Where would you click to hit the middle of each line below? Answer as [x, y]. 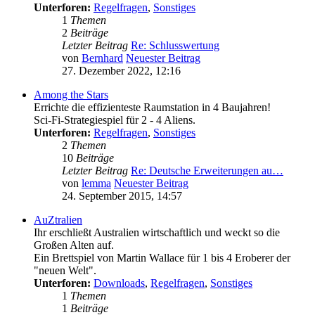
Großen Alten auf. [74, 245]
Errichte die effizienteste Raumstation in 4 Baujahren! [152, 108]
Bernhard [102, 58]
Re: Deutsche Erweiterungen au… [207, 171]
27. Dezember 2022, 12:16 [121, 71]
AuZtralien [58, 220]
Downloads [119, 283]
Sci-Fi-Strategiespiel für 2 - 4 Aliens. [115, 120]
